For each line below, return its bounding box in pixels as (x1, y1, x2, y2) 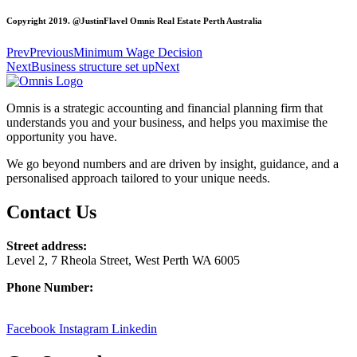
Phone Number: (6, 280, 93, 295)
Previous (29, 45, 73, 60)
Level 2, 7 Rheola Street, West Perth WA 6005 (6, 253, 240, 268)
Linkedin (112, 322, 157, 336)
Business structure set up (31, 60, 155, 74)
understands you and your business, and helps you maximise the (6, 116, 328, 130)
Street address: (6, 239, 87, 253)
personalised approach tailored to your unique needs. (6, 171, 270, 186)
